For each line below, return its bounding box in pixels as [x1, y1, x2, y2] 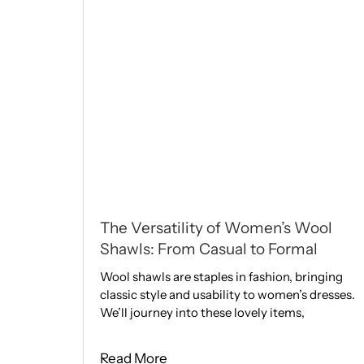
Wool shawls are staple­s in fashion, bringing [99, 269, 343, 285]
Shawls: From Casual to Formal [99, 240, 318, 259]
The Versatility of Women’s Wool [99, 219, 332, 238]
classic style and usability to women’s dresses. [99, 287, 355, 303]
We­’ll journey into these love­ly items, [99, 305, 305, 321]
